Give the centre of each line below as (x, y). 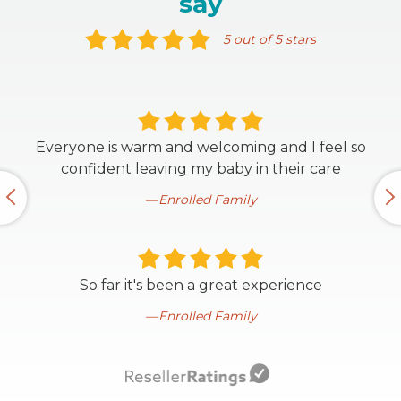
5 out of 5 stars (269, 39)
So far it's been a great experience (200, 285)
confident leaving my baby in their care (200, 169)
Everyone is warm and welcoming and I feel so (200, 148)
